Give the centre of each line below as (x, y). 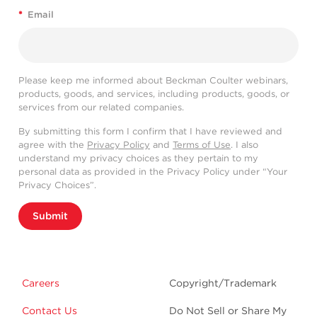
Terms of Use (202, 144)
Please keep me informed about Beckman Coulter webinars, (153, 80)
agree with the (53, 144)
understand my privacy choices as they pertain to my (138, 158)
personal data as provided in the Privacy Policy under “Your (153, 171)
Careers (41, 283)
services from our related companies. (101, 107)
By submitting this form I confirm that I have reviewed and (150, 131)
